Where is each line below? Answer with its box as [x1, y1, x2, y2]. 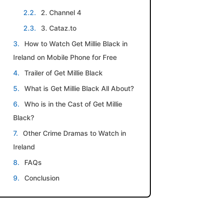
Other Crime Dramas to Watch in [23, 129, 126, 137]
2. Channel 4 [41, 8, 81, 17]
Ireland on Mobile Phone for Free [13, 53, 117, 61]
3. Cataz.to [41, 24, 76, 32]
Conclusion [24, 174, 59, 182]
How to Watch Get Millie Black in [24, 39, 127, 48]
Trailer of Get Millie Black [24, 69, 103, 77]
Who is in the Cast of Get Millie [24, 100, 122, 108]
